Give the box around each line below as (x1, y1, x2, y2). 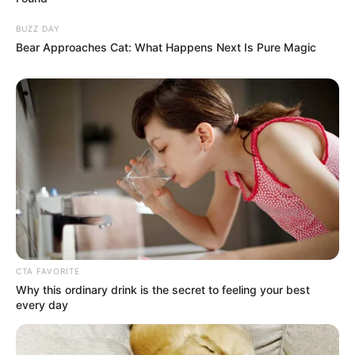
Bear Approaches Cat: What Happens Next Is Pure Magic (16, 40, 316, 54)
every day (16, 298, 68, 312)
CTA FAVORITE (16, 266, 80, 277)
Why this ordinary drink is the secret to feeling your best (16, 283, 310, 297)
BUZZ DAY (16, 23, 59, 33)
